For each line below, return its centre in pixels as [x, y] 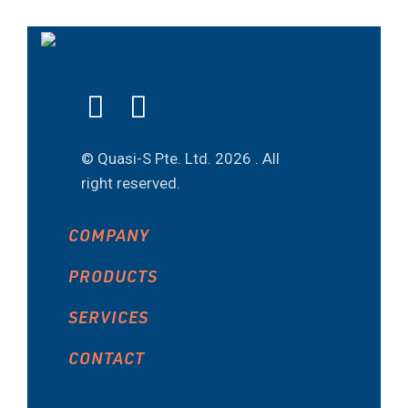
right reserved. [131, 183]
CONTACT [107, 357]
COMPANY [109, 234]
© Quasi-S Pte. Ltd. [148, 158]
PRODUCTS [113, 275]
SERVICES [108, 316]
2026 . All [247, 158]
